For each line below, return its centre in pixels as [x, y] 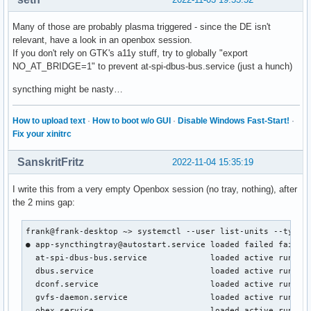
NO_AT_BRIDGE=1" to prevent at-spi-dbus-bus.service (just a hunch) [152, 66]
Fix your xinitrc [42, 134]
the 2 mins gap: [44, 202]
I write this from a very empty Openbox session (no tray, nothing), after [155, 189]
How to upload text [49, 120]
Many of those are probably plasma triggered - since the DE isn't [142, 26]
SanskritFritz [51, 162]
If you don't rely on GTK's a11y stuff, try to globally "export [130, 53]
